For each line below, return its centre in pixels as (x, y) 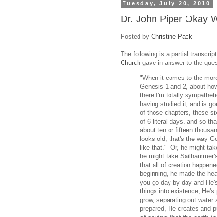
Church (131, 63)
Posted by (136, 37)
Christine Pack (172, 37)
